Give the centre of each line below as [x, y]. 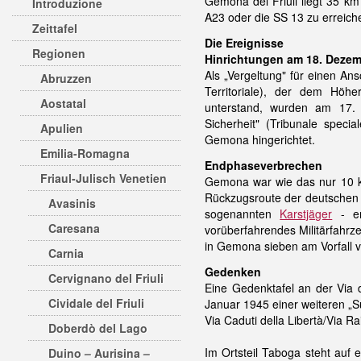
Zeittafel [55, 28]
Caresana [74, 228]
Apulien [62, 128]
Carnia [66, 253]
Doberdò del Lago [98, 328]
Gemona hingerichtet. [260, 139]
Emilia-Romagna [85, 153]
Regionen [59, 53]
